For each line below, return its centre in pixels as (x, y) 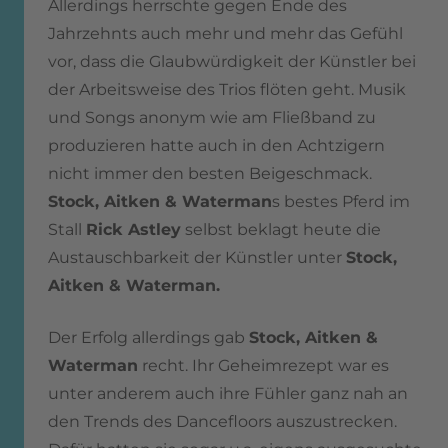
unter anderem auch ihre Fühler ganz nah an (228, 394)
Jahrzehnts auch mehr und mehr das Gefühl (225, 34)
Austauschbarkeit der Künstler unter (195, 258)
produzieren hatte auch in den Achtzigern (216, 146)
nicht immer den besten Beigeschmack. (210, 174)
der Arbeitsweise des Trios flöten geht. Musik (227, 90)
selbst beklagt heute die (281, 230)
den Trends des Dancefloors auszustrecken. (222, 422)
